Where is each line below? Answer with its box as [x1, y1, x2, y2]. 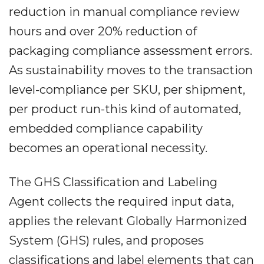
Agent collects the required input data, [9, 194, 234, 209]
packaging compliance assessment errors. [9, 44, 252, 58]
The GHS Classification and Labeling [9, 175, 217, 190]
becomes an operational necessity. [9, 141, 207, 156]
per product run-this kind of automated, [9, 102, 241, 117]
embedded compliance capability [9, 121, 203, 136]
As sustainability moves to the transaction [9, 63, 253, 78]
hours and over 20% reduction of [9, 24, 197, 39]
